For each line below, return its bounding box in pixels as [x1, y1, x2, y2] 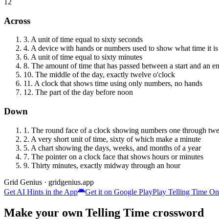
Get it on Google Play [85, 187, 153, 196]
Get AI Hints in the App [4, 187, 78, 196]
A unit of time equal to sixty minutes [31, 53, 142, 62]
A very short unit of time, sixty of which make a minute [31, 134, 201, 143]
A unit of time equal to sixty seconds [31, 35, 143, 44]
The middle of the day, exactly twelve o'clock [35, 70, 175, 79]
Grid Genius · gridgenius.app [4, 177, 94, 186]
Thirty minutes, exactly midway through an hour [31, 161, 180, 170]
